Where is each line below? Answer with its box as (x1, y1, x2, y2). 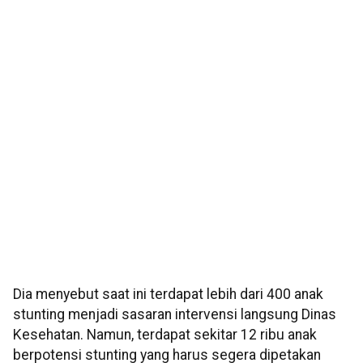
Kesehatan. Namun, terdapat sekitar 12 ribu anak (13, 327, 317, 344)
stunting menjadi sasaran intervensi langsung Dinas (13, 306, 336, 323)
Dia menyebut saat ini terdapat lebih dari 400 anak (13, 286, 323, 303)
